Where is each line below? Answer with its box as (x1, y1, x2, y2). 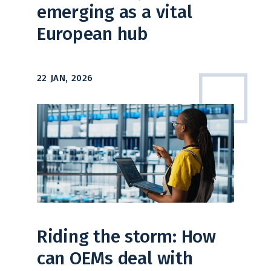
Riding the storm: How (36, 225, 216, 247)
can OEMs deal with (36, 247, 193, 269)
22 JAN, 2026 (36, 72, 93, 83)
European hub (36, 22, 149, 45)
